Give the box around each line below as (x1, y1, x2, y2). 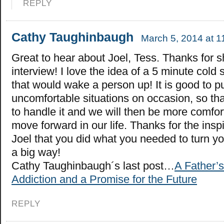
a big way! (11, 146, 60, 159)
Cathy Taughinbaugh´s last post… (11, 159, 174, 172)
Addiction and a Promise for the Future (11, 173, 197, 186)
